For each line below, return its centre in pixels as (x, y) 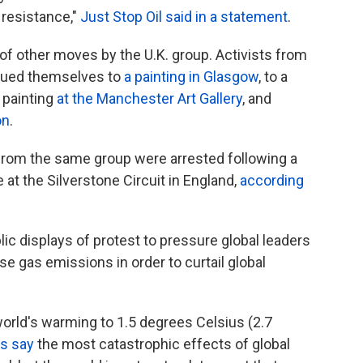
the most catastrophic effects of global (164, 344)
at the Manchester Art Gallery (149, 98)
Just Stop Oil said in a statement (184, 17)
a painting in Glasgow (191, 77)
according (272, 180)
